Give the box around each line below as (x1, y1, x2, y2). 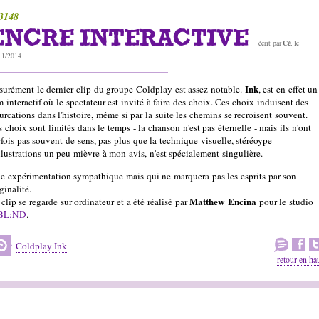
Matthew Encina (189, 194, 256, 209)
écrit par (258, 38, 283, 48)
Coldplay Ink (16, 239, 67, 252)
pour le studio (256, 194, 313, 208)
